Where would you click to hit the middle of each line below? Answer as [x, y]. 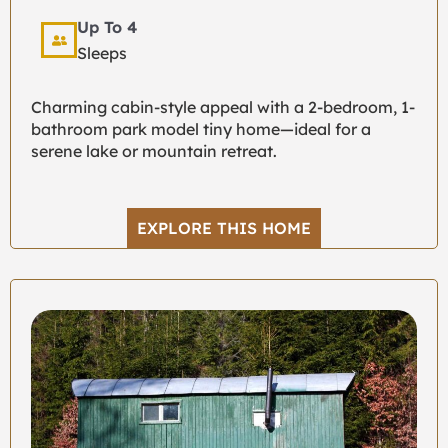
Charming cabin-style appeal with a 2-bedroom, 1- [223, 107]
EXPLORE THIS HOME [224, 228]
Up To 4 [107, 27]
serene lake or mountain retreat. [154, 151]
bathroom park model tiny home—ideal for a [201, 129]
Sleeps [102, 53]
